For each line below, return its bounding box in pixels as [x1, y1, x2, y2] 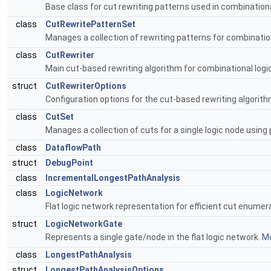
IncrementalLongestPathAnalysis [45, 173, 180, 183]
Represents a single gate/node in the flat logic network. [45, 232, 262, 242]
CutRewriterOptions [45, 81, 126, 91]
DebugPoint [45, 158, 93, 168]
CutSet [45, 112, 74, 122]
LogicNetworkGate [45, 219, 122, 229]
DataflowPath [45, 143, 101, 152]
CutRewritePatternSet [45, 19, 135, 29]
